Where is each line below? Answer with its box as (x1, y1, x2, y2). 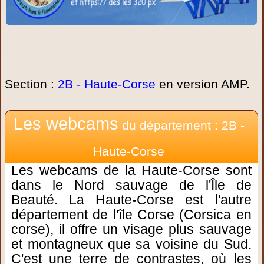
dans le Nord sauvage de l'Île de (11, 177, 252, 193)
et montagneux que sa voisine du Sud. (11, 236, 252, 252)
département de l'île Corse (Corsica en (11, 207, 252, 222)
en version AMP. (156, 77, 250, 91)
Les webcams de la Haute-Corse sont (11, 163, 252, 178)
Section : (5, 77, 58, 91)
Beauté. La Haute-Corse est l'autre (11, 192, 252, 207)
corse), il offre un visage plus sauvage (11, 222, 252, 237)
